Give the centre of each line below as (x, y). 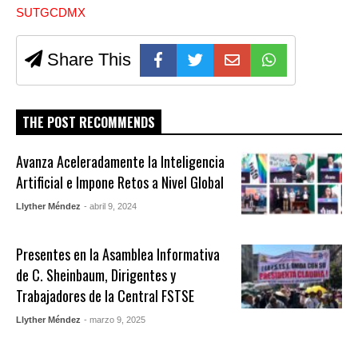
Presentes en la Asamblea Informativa (118, 254)
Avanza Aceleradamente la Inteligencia (121, 161)
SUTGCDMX (51, 12)
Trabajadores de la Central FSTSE (105, 295)
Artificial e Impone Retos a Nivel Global (120, 182)
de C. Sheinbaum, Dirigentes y (96, 274)
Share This (87, 59)
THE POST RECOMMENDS (89, 122)
